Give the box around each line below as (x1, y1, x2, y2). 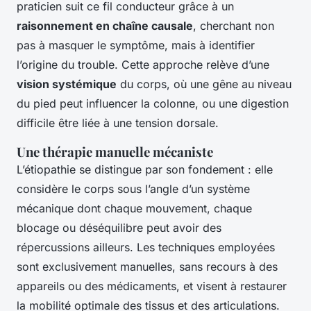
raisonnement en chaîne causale (17, 19, 193, 33)
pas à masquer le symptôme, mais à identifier (17, 38, 255, 53)
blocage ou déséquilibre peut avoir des (17, 221, 221, 235)
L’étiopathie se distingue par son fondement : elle (17, 162, 273, 177)
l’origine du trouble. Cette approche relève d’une (17, 58, 269, 72)
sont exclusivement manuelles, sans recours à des (17, 260, 278, 274)
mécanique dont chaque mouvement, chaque (17, 201, 252, 216)
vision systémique (17, 77, 117, 92)
